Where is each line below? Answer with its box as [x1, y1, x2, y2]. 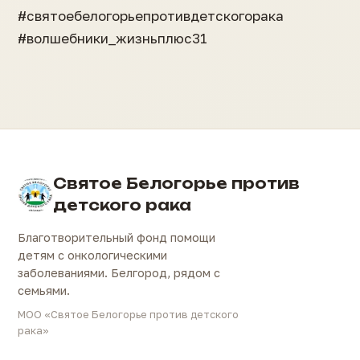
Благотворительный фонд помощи [18, 231, 215, 245]
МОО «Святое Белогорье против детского [18, 308, 239, 321]
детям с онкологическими [18, 248, 167, 263]
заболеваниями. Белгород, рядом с [18, 266, 220, 280]
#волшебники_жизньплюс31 [18, 30, 207, 47]
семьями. [18, 284, 70, 298]
